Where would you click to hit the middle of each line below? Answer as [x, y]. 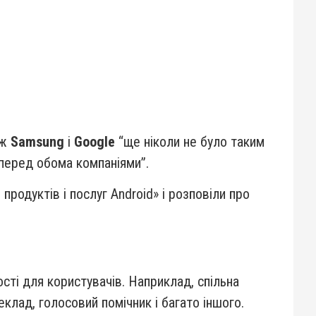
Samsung [37, 142]
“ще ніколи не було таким [190, 142]
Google [95, 142]
